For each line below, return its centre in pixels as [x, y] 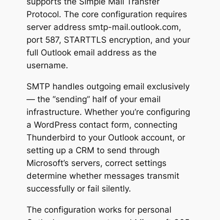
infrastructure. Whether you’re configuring [108, 112]
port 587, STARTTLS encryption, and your [108, 40]
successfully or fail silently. [79, 188]
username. [47, 65]
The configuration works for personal [99, 209]
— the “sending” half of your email [93, 99]
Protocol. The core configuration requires [107, 14]
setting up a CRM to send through [93, 150]
